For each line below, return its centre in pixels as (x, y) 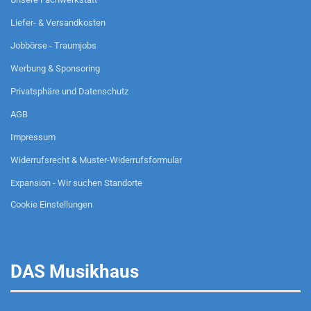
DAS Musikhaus (75, 271)
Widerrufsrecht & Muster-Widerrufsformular (96, 160)
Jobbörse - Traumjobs (53, 45)
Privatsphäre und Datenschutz (69, 91)
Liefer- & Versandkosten (58, 23)
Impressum (33, 137)
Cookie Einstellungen (51, 204)
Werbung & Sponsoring (55, 68)
